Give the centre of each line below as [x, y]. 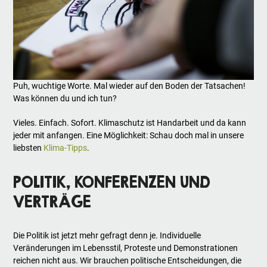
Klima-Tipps [66, 148]
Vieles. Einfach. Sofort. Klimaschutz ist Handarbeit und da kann [130, 123]
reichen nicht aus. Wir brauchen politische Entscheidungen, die [128, 261]
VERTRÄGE [52, 202]
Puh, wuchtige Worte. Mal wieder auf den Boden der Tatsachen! [130, 86]
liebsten [29, 148]
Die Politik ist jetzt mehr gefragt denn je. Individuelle [107, 236]
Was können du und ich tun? [65, 99]
